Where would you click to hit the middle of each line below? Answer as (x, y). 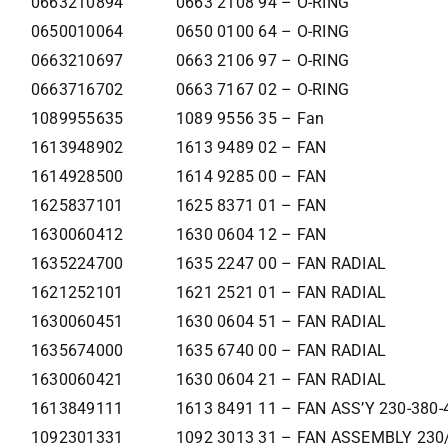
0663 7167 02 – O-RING (262, 90)
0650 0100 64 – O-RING (262, 32)
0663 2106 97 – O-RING (262, 61)
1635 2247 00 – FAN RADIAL (280, 264)
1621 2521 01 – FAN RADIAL (280, 293)
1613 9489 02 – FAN (251, 148)
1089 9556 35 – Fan (250, 119)
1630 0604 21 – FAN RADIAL (280, 380)
